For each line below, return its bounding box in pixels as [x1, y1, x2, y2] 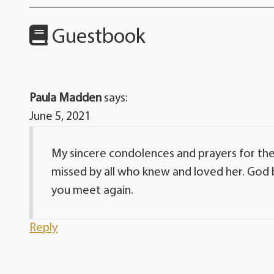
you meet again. [51, 185, 134, 198]
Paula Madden [29, 92, 102, 105]
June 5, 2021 [29, 111, 91, 124]
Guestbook [48, 27, 146, 49]
